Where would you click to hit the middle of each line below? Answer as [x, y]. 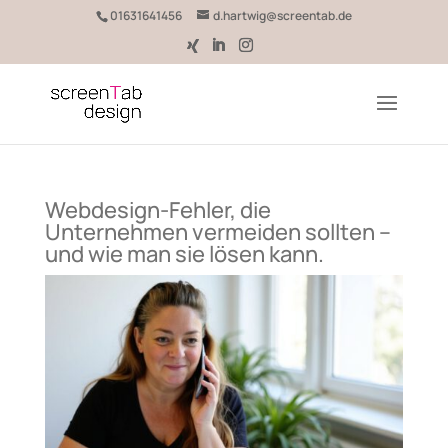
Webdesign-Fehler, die [157, 210]
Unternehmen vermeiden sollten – [217, 232]
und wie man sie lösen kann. [184, 254]
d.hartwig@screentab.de [282, 15]
